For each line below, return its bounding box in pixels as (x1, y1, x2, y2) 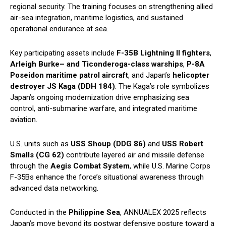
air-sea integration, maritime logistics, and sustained (10, 13, 183, 23)
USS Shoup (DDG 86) (71, 139, 146, 149)
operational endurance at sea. (10, 24, 108, 34)
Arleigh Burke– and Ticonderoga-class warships (10, 60, 183, 69)
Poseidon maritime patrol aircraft (10, 71, 128, 80)
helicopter (173, 71, 209, 80)
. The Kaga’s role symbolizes (115, 82, 209, 91)
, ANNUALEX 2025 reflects (120, 208, 206, 217)
